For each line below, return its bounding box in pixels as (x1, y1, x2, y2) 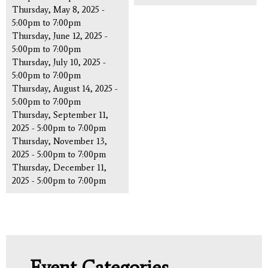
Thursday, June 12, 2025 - (12, 30, 108, 41)
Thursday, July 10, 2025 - (12, 56, 106, 68)
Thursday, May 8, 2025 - (12, 4, 105, 15)
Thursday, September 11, (12, 109, 108, 120)
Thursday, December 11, (12, 162, 106, 173)
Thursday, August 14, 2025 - (12, 83, 118, 94)
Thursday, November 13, (12, 135, 107, 147)
